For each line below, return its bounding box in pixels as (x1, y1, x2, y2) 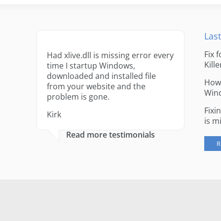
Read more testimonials (66, 129, 155, 140)
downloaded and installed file (46, 71, 156, 81)
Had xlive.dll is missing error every (46, 50, 174, 61)
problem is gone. (46, 91, 110, 102)
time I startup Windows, (46, 60, 135, 71)
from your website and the (46, 81, 146, 92)
